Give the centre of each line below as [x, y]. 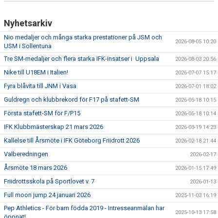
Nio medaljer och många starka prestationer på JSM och [83, 37]
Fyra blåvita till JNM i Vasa [40, 86]
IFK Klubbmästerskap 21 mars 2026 [54, 127]
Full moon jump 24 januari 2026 [47, 195]
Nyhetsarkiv [28, 23]
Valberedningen [26, 154]
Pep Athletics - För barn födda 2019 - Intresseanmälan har [84, 208]
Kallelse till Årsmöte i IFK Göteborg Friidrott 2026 [72, 140]
